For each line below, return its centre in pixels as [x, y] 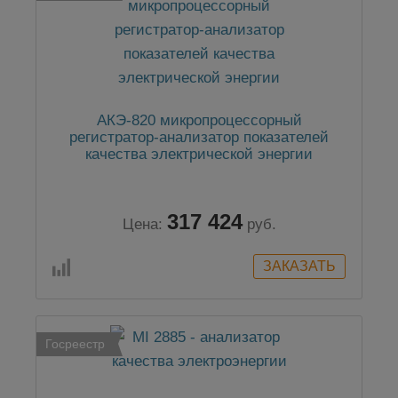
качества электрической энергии [199, 155]
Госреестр [75, 344]
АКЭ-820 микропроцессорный [199, 121]
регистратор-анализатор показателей [199, 138]
